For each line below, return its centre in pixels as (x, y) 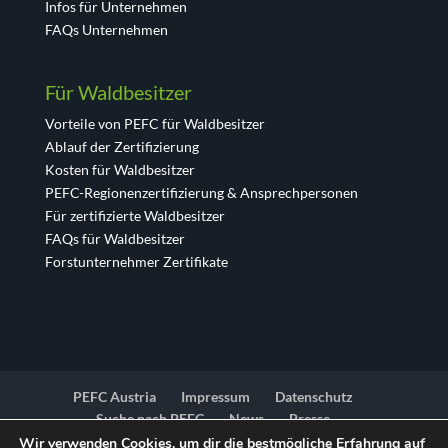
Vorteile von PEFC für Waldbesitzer (154, 124)
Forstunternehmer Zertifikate (136, 262)
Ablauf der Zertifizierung (121, 147)
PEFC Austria (114, 397)
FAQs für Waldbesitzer (114, 239)
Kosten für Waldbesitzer (119, 170)
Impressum (215, 397)
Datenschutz (313, 397)
